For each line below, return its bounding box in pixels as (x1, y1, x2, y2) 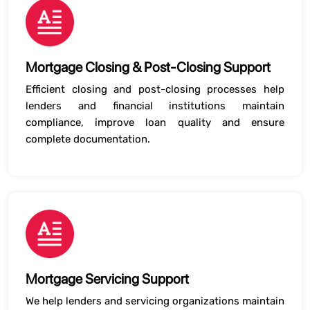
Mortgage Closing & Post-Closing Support (26, 59, 271, 75)
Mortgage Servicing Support (26, 271, 189, 287)
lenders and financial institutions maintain (26, 100, 284, 112)
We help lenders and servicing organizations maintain (26, 295, 284, 307)
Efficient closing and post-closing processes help (26, 83, 284, 95)
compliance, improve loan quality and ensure (26, 116, 284, 129)
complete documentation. (26, 133, 150, 145)
